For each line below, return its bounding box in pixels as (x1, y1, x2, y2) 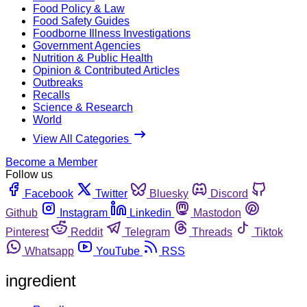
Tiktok (254, 225, 283, 238)
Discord (210, 187, 248, 199)
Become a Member (5, 156, 97, 168)
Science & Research (33, 101, 133, 113)
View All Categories (33, 132, 132, 145)
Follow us (5, 168, 53, 180)
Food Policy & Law (33, 2, 125, 14)
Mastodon (193, 206, 241, 219)
